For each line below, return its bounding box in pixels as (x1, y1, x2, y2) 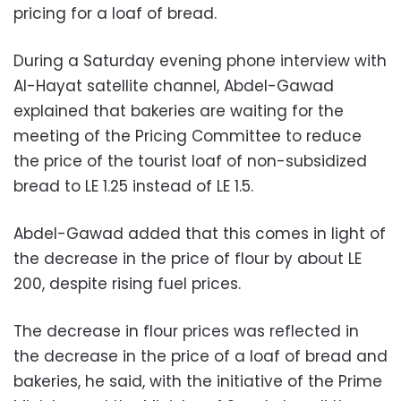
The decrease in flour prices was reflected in (13, 320, 359, 343)
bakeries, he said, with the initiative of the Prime (13, 371, 382, 393)
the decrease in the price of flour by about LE (13, 248, 362, 270)
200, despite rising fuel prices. (13, 273, 241, 295)
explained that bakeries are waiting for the (13, 100, 344, 123)
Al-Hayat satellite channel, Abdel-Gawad (13, 75, 334, 98)
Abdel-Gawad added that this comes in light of (13, 223, 386, 245)
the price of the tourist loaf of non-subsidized (13, 150, 367, 173)
